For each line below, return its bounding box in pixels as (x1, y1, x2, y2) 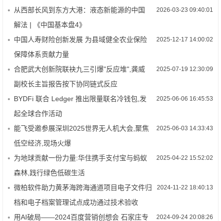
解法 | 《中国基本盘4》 (14, 21, 86, 29)
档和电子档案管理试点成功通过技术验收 (14, 198, 138, 206)
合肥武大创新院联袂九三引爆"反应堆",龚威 (14, 65, 145, 73)
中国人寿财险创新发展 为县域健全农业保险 (14, 36, 147, 43)
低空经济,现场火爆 (14, 139, 71, 147)
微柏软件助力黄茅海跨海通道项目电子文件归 (14, 184, 152, 191)
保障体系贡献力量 (14, 50, 69, 58)
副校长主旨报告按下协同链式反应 (14, 80, 117, 88)
